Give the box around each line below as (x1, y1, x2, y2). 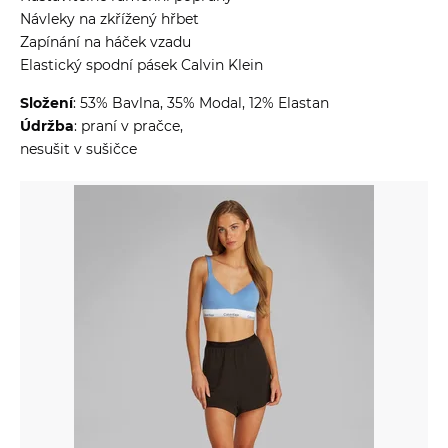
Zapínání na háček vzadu (20, 32, 191, 51)
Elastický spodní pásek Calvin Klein (20, 55, 263, 74)
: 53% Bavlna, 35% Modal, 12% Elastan (73, 93, 329, 112)
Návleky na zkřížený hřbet (20, 9, 199, 28)
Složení (20, 93, 73, 112)
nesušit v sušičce (20, 139, 137, 158)
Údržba (20, 116, 74, 135)
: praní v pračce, (74, 116, 183, 135)
